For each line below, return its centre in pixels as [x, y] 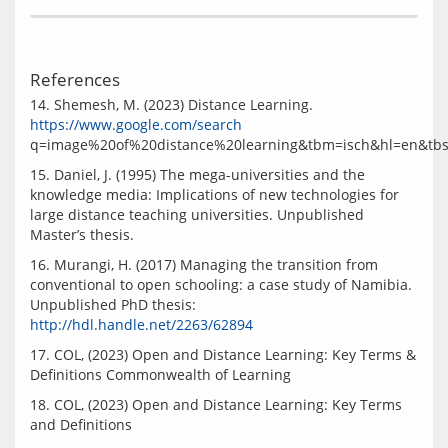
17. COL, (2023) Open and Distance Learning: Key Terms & [223, 354]
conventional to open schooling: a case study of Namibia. [221, 284]
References [75, 79]
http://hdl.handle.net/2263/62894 [141, 324]
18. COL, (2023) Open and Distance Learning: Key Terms [216, 404]
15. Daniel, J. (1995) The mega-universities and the [197, 174]
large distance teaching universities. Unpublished [197, 214]
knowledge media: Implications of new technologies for [214, 194]
